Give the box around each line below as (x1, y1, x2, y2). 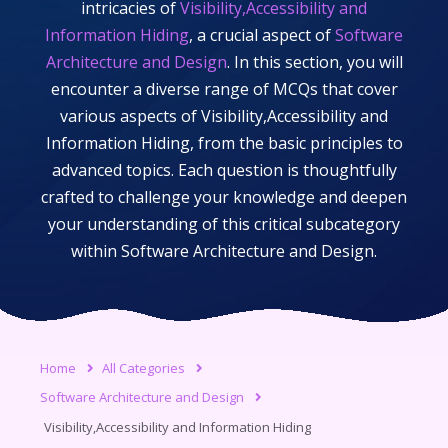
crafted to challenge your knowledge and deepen (41, 186, 407, 208)
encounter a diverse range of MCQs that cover (50, 78, 398, 100)
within (71, 240, 121, 262)
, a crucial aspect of (189, 24, 335, 46)
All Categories (102, 358, 185, 377)
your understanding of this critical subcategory (48, 213, 400, 235)
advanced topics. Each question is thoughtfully (51, 159, 397, 181)
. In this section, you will (226, 51, 403, 73)
